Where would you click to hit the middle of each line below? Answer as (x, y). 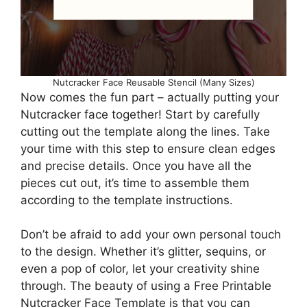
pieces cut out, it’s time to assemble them (135, 183)
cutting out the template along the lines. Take (145, 131)
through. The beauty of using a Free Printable (146, 286)
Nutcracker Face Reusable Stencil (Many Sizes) (153, 82)
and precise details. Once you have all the (136, 165)
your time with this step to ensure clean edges (148, 148)
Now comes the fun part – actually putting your (150, 97)
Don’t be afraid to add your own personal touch (151, 235)
